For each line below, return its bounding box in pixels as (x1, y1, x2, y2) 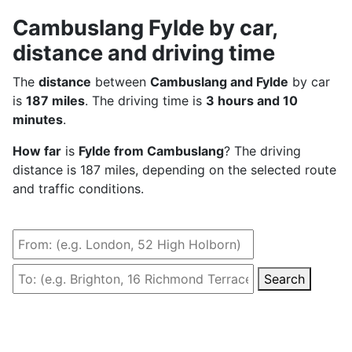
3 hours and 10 (206, 92, 298, 108)
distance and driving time (13, 39, 275, 66)
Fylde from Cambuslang (79, 142, 224, 159)
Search (264, 270, 305, 287)
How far (13, 142, 61, 159)
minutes (13, 111, 63, 127)
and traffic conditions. (13, 180, 144, 196)
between (91, 73, 150, 90)
